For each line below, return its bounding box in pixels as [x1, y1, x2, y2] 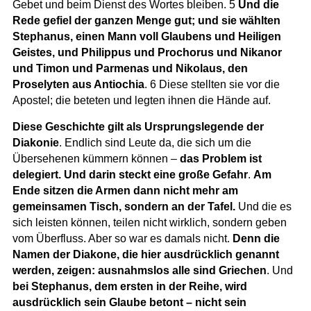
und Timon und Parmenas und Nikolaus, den [12, 62, 248, 74]
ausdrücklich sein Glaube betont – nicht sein [12, 296, 246, 308]
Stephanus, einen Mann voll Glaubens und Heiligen [12, 30, 281, 42]
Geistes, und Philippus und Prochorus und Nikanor [12, 46, 282, 58]
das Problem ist [179, 152, 262, 165]
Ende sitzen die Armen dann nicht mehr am [12, 184, 238, 196]
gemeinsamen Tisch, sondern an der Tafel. [12, 200, 235, 212]
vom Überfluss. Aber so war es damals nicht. [12, 232, 233, 244]
